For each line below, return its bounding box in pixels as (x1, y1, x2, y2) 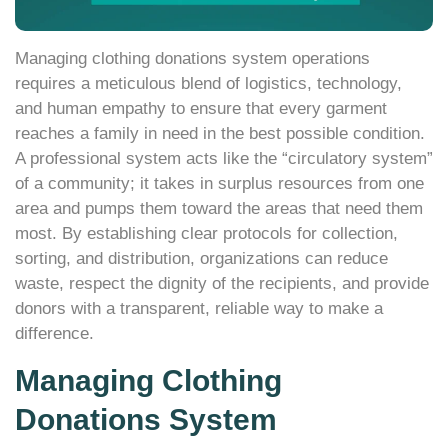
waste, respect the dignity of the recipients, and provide (15, 274, 429, 294)
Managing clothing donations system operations (15, 49, 370, 69)
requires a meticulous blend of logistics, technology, (15, 74, 402, 94)
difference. (15, 324, 94, 344)
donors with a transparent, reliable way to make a (15, 299, 383, 319)
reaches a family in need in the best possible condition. (15, 124, 425, 144)
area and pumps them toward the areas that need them (15, 199, 423, 219)
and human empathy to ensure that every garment (15, 99, 387, 119)
